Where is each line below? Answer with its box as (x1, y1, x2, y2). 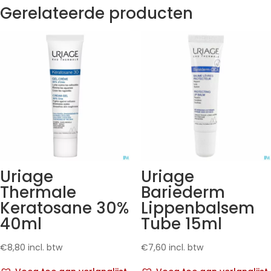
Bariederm (140, 181, 225, 204)
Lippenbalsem (140, 197, 255, 220)
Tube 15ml (140, 213, 222, 235)
